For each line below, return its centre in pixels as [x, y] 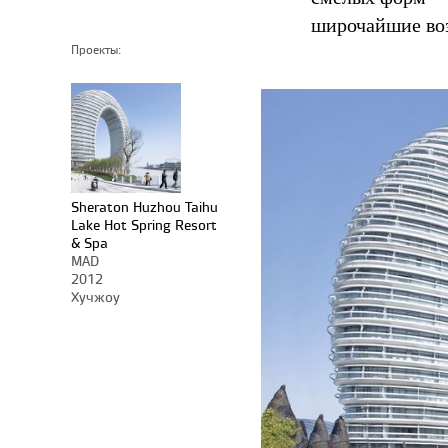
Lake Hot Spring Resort [144, 224]
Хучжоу [95, 296]
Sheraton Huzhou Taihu [144, 206]
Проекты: [96, 50]
